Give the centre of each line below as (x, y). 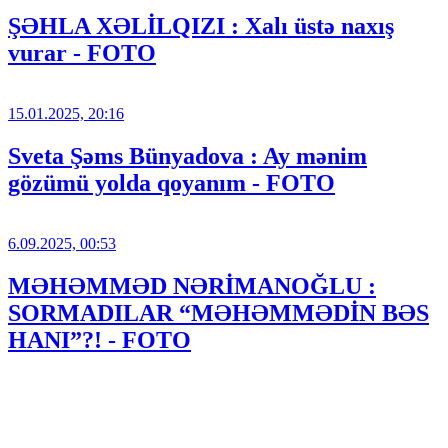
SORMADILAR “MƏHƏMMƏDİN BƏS (218, 312)
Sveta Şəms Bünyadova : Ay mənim (187, 155)
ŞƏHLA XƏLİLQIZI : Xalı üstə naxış (201, 26)
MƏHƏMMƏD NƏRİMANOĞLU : (192, 285)
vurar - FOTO (82, 53)
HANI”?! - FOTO (99, 339)
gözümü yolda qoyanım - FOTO (171, 182)
